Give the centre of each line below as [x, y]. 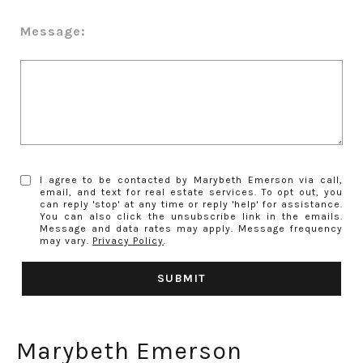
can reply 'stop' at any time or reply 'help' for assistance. [191, 204]
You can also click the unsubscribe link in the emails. [191, 216]
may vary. [66, 240]
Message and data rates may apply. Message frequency [191, 228]
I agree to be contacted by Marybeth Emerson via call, [191, 179]
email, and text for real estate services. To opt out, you [191, 192]
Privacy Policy [128, 240]
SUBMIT [181, 278]
